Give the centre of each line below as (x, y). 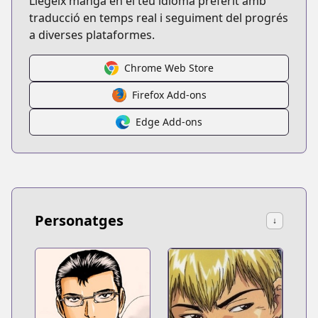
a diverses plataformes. (92, 35)
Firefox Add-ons (169, 95)
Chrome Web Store (169, 68)
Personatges (79, 220)
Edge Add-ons (169, 122)
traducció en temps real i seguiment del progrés (159, 18)
